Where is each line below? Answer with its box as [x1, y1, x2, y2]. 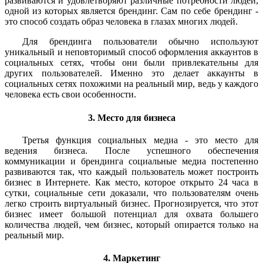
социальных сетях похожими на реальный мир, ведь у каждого [5, 79, 258, 89]
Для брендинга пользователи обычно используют [22, 36, 258, 47]
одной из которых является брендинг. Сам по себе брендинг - [5, 6, 258, 16]
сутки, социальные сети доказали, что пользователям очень [5, 187, 258, 198]
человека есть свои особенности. [5, 89, 136, 100]
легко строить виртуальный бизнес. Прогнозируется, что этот [5, 198, 258, 208]
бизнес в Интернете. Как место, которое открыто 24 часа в [5, 177, 258, 187]
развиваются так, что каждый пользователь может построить [5, 166, 258, 177]
